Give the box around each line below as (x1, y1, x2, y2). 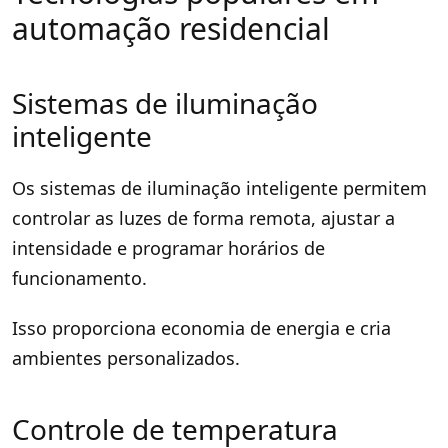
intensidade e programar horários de (12, 235, 325, 260)
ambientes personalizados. (12, 345, 240, 370)
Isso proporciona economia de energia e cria (12, 315, 391, 340)
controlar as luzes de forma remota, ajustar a (12, 205, 395, 230)
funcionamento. (12, 265, 147, 290)
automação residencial (12, 7, 330, 49)
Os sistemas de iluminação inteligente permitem (12, 175, 427, 200)
